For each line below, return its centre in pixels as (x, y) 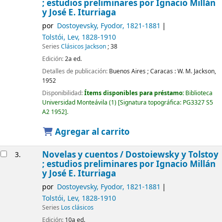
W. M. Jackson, (196, 71)
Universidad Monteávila (75, 102)
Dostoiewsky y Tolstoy (172, 155)
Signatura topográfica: (151, 102)
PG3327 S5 (198, 102)
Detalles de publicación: (75, 71)
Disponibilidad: (63, 93)
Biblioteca (199, 93)
